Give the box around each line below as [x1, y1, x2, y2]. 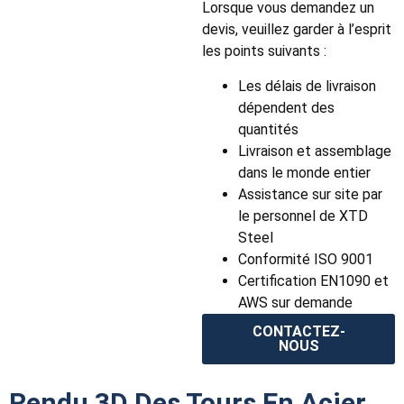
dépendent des [238, 98, 335, 116]
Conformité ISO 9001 [238, 250, 373, 268]
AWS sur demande [238, 293, 353, 311]
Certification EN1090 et [238, 271, 389, 289]
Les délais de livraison [238, 77, 376, 95]
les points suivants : [202, 42, 326, 60]
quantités [238, 120, 298, 138]
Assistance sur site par [238, 185, 382, 203]
